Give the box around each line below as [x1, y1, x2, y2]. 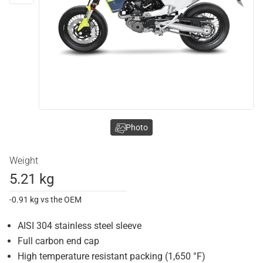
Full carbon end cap [18, 235, 99, 247]
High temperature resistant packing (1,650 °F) [18, 251, 205, 262]
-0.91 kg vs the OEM [9, 195, 82, 204]
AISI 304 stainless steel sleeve [18, 220, 141, 231]
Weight [9, 155, 38, 166]
